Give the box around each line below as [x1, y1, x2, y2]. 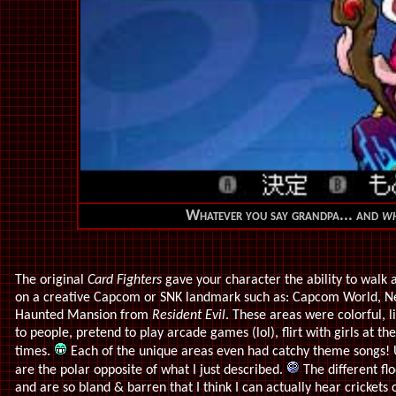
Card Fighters [84, 273, 162, 287]
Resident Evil [148, 308, 225, 323]
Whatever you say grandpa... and [186, 208, 382, 225]
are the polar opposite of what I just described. [15, 363, 286, 377]
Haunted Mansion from [15, 308, 148, 323]
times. [15, 345, 54, 359]
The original [15, 273, 84, 287]
